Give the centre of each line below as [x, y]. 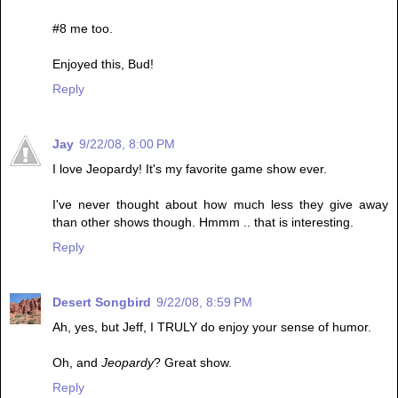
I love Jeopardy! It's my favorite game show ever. [190, 168]
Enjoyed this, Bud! [103, 64]
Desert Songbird [102, 302]
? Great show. [193, 362]
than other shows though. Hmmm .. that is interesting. [203, 222]
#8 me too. [83, 28]
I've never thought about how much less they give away [220, 204]
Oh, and [77, 362]
